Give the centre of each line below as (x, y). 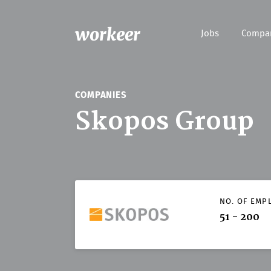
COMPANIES (101, 96)
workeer (107, 34)
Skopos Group (164, 122)
